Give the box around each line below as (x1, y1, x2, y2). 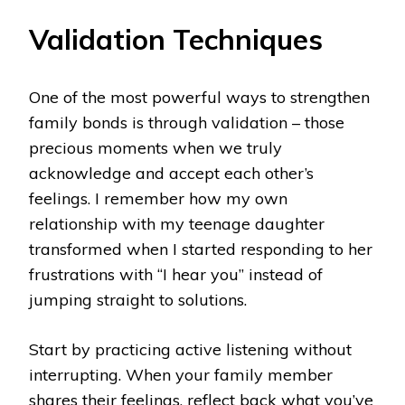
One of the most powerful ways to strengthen (29, 87, 370, 108)
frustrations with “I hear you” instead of (29, 264, 323, 286)
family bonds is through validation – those (29, 112, 344, 134)
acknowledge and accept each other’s (29, 163, 314, 184)
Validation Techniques (29, 22, 323, 58)
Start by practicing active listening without (29, 339, 352, 361)
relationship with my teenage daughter (29, 213, 325, 235)
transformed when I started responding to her (29, 239, 372, 260)
